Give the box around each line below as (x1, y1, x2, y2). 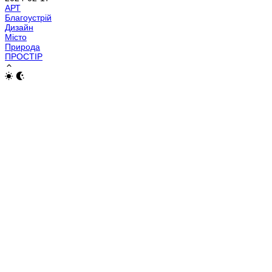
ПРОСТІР (5, 51, 42, 61)
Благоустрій (5, 12, 52, 22)
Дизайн (5, 22, 33, 32)
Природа (5, 41, 40, 52)
